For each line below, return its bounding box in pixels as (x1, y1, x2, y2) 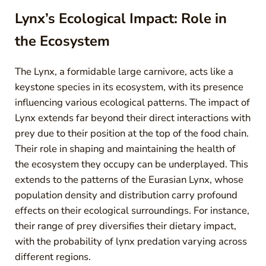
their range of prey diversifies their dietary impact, (14, 219, 236, 233)
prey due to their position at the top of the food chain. (14, 126, 249, 141)
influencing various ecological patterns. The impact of (14, 96, 250, 110)
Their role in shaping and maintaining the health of (14, 142, 236, 156)
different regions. (14, 250, 91, 264)
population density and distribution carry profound (14, 188, 237, 202)
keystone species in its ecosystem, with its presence (14, 80, 243, 94)
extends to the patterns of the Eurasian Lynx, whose (14, 173, 243, 187)
